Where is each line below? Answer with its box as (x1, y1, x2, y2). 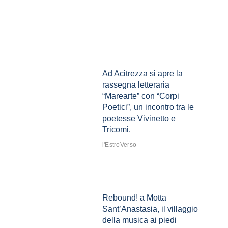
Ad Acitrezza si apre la (102, 69, 183, 78)
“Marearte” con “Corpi (102, 92, 179, 101)
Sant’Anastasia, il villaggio (102, 205, 198, 214)
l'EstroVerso (102, 141, 137, 149)
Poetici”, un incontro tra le (102, 103, 194, 112)
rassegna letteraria (102, 80, 169, 90)
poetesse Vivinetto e (102, 114, 176, 123)
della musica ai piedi (102, 216, 177, 225)
